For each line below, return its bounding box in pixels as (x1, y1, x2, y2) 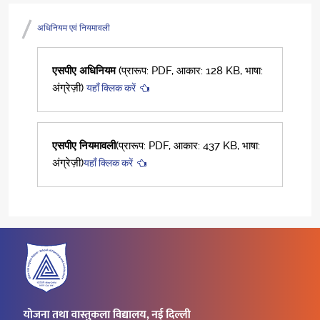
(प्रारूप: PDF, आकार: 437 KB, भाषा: (116, 139, 260, 152)
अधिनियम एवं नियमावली (37, 23, 110, 33)
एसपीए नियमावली (52, 139, 116, 152)
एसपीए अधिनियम (52, 64, 119, 77)
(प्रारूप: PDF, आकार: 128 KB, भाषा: (119, 64, 263, 77)
